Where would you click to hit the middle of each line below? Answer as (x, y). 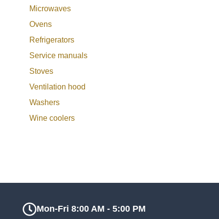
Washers (44, 102)
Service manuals (58, 55)
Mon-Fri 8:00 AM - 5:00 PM (91, 209)
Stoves (41, 71)
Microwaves (50, 8)
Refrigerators (52, 40)
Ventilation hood (57, 87)
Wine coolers (52, 118)
